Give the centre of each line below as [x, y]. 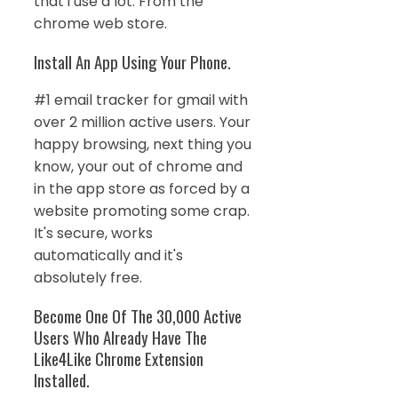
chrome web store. [100, 24]
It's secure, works [93, 234]
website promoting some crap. [142, 211]
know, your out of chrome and [138, 167]
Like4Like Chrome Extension [119, 359]
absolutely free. [88, 278]
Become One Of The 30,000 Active [138, 316]
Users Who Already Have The [120, 338]
